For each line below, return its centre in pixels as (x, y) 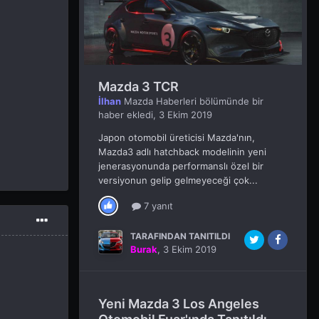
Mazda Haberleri (160, 101)
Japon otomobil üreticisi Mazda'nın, (177, 138)
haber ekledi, (129, 115)
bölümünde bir (230, 101)
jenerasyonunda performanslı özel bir (181, 166)
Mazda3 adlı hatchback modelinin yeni (182, 152)
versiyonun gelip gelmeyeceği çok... (178, 181)
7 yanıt (157, 205)
